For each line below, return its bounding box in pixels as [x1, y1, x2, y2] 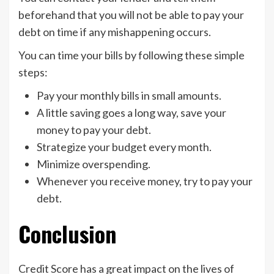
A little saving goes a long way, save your [37, 105, 226, 119]
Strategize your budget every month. [37, 139, 212, 154]
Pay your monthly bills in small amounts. [37, 88, 221, 102]
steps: [18, 65, 48, 79]
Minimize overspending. [37, 157, 150, 171]
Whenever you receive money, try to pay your [37, 174, 253, 188]
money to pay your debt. [37, 122, 151, 136]
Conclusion [18, 217, 116, 250]
